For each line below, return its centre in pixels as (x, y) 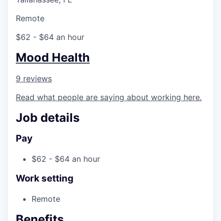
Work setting (45, 179)
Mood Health (53, 58)
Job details (48, 117)
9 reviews (34, 78)
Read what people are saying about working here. (109, 97)
